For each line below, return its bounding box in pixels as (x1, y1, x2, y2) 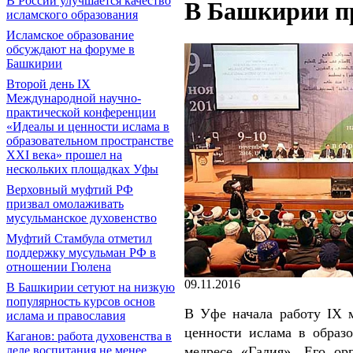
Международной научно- (6, 91, 141, 105)
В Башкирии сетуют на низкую (6, 281, 175, 294)
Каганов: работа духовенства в (6, 329, 172, 343)
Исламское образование (6, 28, 134, 42)
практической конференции (6, 106, 156, 119)
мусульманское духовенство (6, 211, 157, 225)
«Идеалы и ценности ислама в (6, 120, 169, 133)
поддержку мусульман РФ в (6, 246, 156, 259)
